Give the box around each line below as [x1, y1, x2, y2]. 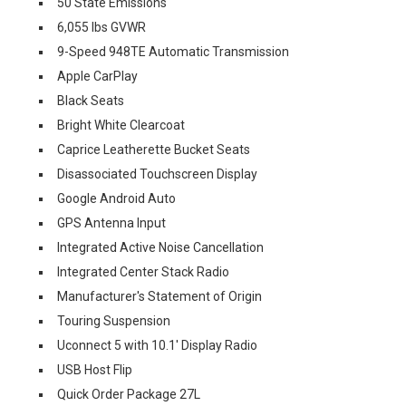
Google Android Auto [57, 191, 176, 206]
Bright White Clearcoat [57, 118, 185, 132]
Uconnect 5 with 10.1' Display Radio [57, 338, 257, 353]
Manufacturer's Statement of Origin [57, 289, 262, 304]
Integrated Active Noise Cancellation [57, 240, 264, 255]
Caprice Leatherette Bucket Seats [57, 142, 250, 157]
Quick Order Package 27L [57, 387, 200, 401]
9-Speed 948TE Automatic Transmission [57, 44, 289, 59]
